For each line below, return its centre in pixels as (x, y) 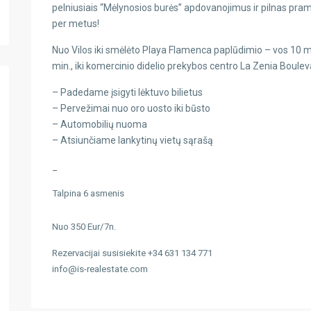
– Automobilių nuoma (99, 124)
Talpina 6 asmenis (88, 193)
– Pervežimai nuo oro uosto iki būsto (131, 108)
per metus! (75, 24)
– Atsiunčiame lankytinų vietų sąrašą (132, 140)
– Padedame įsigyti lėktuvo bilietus (127, 92)
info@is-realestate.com (100, 269)
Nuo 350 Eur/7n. (84, 227)
